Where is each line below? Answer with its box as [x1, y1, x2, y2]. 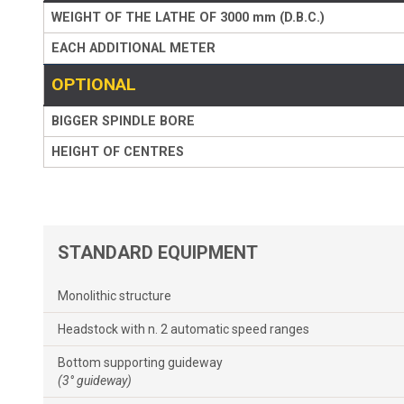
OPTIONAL [51, 73, 136, 95]
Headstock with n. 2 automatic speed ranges [58, 321, 309, 336]
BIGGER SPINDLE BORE [51, 113, 195, 129]
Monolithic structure [58, 288, 171, 303]
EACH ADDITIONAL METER [51, 40, 216, 56]
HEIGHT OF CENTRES [51, 143, 184, 160]
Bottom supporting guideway [58, 354, 223, 370]
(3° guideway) [58, 372, 132, 388]
